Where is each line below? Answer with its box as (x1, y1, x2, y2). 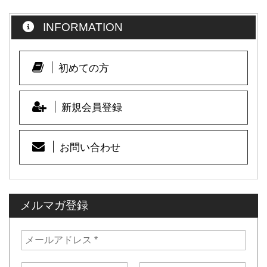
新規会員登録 (61, 101, 123, 114)
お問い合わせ (60, 141, 121, 154)
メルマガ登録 (20, 199, 88, 212)
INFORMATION (39, 20, 123, 33)
